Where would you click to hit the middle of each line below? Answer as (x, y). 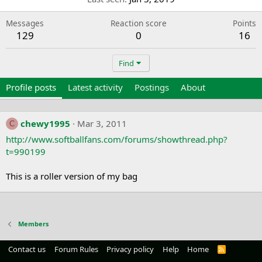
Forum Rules (76, 249)
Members (33, 224)
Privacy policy (130, 249)
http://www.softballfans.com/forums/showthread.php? (117, 139)
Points (244, 23)
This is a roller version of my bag (72, 176)
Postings (152, 87)
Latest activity (95, 87)
